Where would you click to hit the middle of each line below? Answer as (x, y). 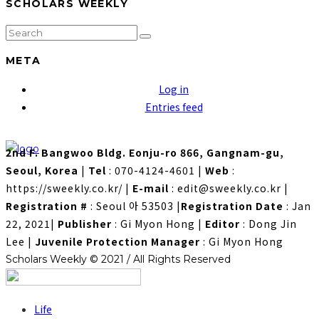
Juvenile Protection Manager (117, 242)
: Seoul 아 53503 (131, 206)
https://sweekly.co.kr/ (64, 188)
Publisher (85, 224)
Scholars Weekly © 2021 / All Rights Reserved (118, 260)
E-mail (151, 188)
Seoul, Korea (42, 171)
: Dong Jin (268, 224)
